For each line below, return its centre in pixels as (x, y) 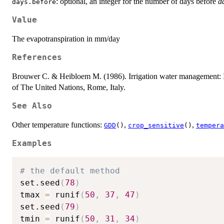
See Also (32, 106)
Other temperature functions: (58, 125)
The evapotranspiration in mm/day (66, 39)
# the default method (70, 171)
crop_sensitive (156, 125)
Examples (32, 144)
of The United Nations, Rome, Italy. (69, 87)
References (37, 58)
